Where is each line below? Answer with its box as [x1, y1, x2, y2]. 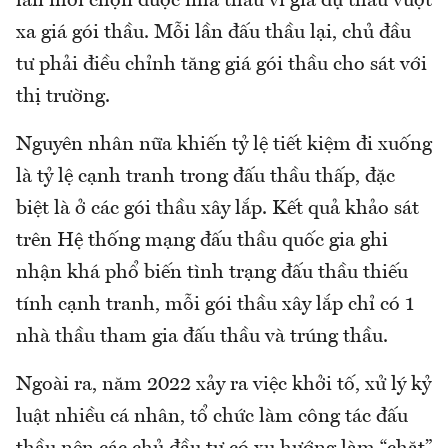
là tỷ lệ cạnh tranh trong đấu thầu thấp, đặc [16, 166, 395, 187]
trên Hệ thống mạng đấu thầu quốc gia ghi [16, 230, 388, 251]
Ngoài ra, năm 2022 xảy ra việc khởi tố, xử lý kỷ [16, 374, 431, 395]
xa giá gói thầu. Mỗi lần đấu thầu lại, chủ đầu [16, 22, 411, 43]
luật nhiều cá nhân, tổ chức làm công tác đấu [16, 406, 408, 427]
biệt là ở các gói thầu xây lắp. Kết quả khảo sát [16, 198, 419, 219]
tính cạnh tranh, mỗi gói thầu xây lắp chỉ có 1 [16, 294, 414, 315]
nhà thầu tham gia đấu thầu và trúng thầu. [16, 326, 388, 347]
